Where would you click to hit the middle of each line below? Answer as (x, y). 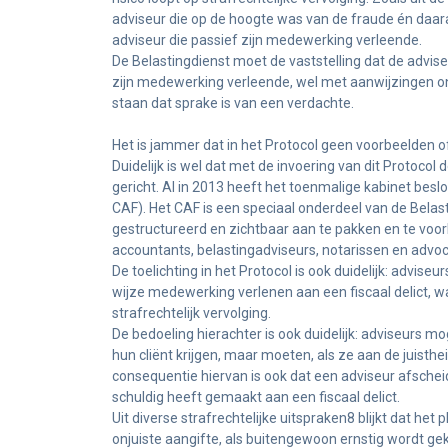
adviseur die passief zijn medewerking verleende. (267, 40)
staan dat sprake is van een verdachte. (233, 103)
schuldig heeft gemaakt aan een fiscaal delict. (256, 397)
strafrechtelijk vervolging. (191, 313)
